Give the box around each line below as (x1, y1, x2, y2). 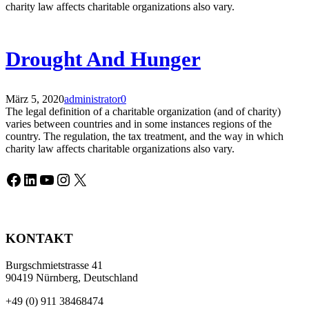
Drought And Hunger (6, 47, 201, 72)
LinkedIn (21, 170, 83, 188)
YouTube (38, 170, 99, 188)
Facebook (5, 170, 70, 188)
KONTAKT (6, 231, 73, 246)
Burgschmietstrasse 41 (6, 259, 103, 272)
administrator (64, 93, 121, 106)
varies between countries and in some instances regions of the (6, 118, 272, 130)
